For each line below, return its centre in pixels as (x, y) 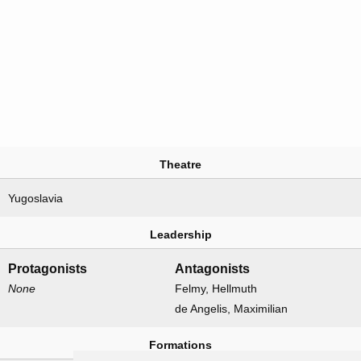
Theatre (180, 165)
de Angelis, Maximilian (231, 309)
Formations (180, 345)
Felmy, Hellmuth (216, 289)
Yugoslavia (35, 199)
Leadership (180, 235)
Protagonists (48, 269)
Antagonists (212, 269)
